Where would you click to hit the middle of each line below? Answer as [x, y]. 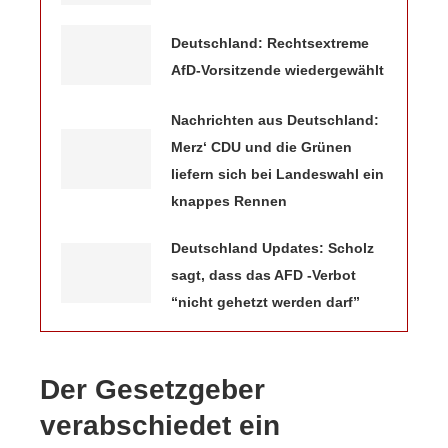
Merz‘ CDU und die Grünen [261, 146]
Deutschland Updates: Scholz [272, 247]
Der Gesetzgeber [152, 389]
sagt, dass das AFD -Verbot [263, 274]
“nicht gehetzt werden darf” [265, 301]
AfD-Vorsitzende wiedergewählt [277, 69]
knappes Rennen [229, 200]
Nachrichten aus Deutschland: [275, 119]
